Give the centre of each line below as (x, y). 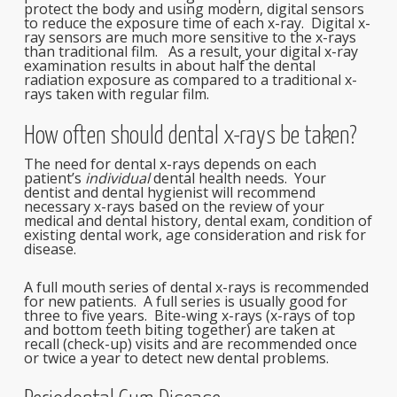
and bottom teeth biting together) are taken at (179, 330)
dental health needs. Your (237, 178)
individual (117, 178)
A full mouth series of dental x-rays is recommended (196, 287)
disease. (50, 249)
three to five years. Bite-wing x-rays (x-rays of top (189, 315)
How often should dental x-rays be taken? (190, 137)
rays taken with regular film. (116, 94)
